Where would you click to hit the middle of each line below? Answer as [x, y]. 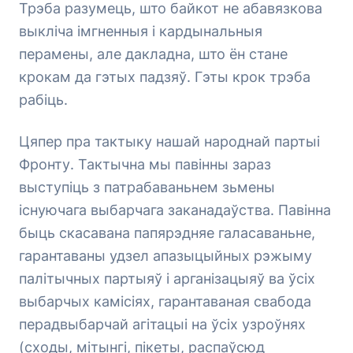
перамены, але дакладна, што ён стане [153, 54]
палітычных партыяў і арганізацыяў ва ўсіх [167, 279]
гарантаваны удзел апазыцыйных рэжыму [165, 256]
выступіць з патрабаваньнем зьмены [147, 187]
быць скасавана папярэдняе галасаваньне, [167, 233]
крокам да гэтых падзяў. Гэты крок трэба [165, 77]
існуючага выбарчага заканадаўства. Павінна [175, 210]
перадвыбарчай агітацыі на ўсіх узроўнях [162, 324]
